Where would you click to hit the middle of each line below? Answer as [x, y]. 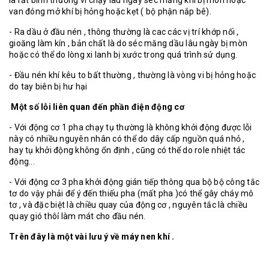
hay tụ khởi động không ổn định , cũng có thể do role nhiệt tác [127, 150]
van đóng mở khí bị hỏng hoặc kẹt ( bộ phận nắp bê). [110, 11]
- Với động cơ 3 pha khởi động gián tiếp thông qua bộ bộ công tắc [134, 182]
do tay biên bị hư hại [48, 86]
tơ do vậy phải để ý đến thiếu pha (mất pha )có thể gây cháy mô [131, 193]
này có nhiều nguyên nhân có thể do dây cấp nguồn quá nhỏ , [127, 139]
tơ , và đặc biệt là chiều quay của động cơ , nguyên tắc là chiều [128, 205]
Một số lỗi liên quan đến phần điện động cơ [97, 107]
